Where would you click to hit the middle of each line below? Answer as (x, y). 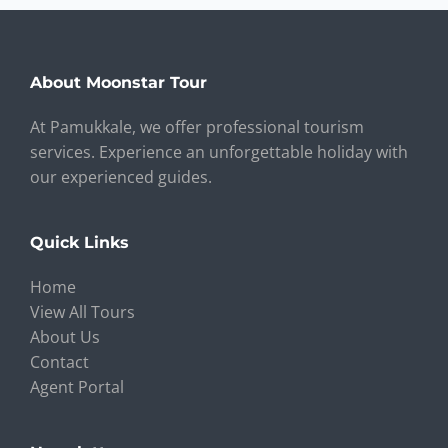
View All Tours (82, 311)
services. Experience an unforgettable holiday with (219, 151)
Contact (59, 361)
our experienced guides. (121, 176)
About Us (65, 336)
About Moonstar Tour (118, 82)
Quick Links (79, 242)
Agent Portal (77, 386)
